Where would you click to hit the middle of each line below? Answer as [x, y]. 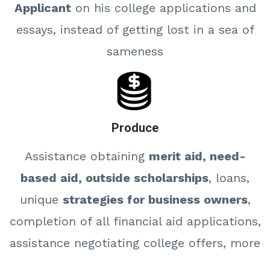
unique [41, 200]
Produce [135, 128]
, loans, [229, 178]
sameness [135, 52]
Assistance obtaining [86, 156]
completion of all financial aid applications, [135, 221]
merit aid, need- [197, 156]
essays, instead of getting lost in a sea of [135, 30]
